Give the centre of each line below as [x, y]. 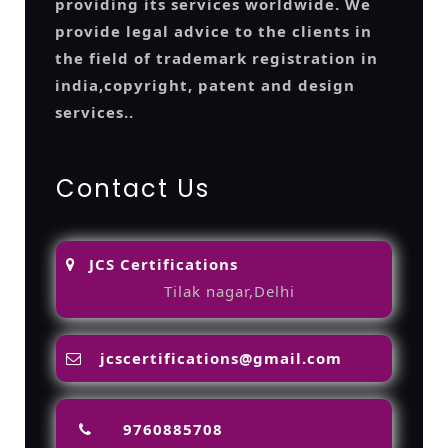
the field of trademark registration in [216, 57]
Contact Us [133, 188]
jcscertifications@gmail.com [221, 358]
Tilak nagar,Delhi [229, 290]
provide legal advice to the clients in [213, 30]
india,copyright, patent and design [205, 84]
